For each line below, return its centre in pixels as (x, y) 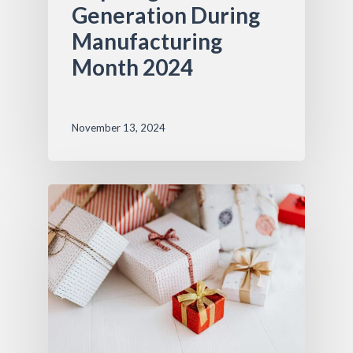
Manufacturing (147, 41)
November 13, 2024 (118, 128)
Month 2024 (132, 67)
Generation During (165, 15)
